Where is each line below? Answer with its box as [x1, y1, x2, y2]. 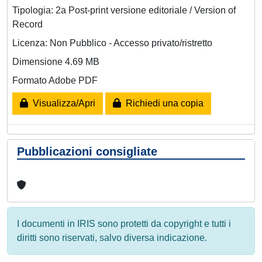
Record [12, 19, 43, 29]
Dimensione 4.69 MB [12, 56, 99, 67]
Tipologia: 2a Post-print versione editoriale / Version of [12, 5, 236, 15]
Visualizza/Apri [28, 98, 95, 108]
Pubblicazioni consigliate [17, 144, 157, 158]
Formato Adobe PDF [12, 75, 98, 85]
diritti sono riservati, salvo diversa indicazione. [17, 232, 207, 243]
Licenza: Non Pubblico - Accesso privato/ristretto [12, 37, 212, 48]
